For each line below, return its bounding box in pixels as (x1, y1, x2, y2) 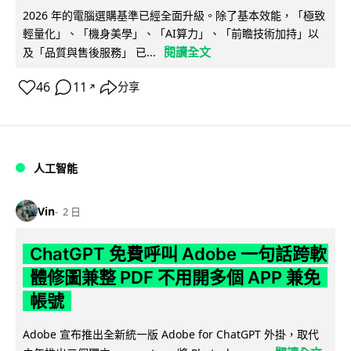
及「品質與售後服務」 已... (23, 44, 156, 60)
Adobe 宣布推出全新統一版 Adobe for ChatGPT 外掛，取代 (23, 327, 319, 342)
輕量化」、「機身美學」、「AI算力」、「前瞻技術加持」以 (23, 25, 319, 41)
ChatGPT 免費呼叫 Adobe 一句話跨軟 (29, 244, 327, 265)
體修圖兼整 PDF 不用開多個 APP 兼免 (29, 267, 320, 288)
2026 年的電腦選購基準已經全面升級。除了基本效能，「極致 (23, 7, 325, 23)
